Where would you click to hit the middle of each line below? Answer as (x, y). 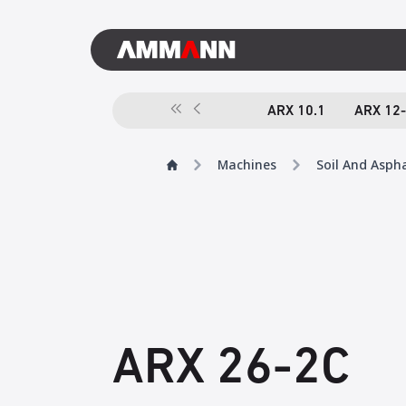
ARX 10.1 (296, 111)
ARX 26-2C (231, 370)
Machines (247, 164)
